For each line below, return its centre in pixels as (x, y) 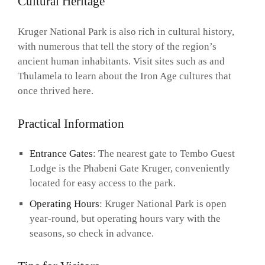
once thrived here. (56, 91)
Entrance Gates (61, 154)
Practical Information (71, 123)
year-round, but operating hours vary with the (125, 219)
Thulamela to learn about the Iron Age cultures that (125, 76)
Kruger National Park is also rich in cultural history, (126, 32)
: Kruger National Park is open (163, 204)
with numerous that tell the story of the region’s (117, 47)
